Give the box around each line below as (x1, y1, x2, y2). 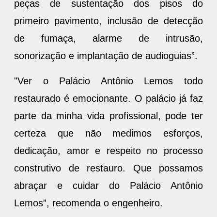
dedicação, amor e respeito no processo (14, 145, 203, 156)
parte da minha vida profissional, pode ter (14, 110, 203, 121)
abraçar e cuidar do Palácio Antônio (14, 180, 203, 191)
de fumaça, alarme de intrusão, (14, 32, 203, 44)
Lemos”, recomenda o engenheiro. (14, 197, 163, 208)
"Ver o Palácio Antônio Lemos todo (14, 75, 203, 86)
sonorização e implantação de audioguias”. (14, 50, 198, 61)
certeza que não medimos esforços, (14, 127, 203, 139)
